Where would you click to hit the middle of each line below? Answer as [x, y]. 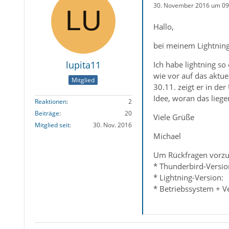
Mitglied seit [52, 125]
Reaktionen [50, 102]
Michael [167, 136]
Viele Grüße [174, 117]
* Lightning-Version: [188, 177]
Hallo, [163, 27]
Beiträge [47, 113]
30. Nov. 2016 [112, 125]
